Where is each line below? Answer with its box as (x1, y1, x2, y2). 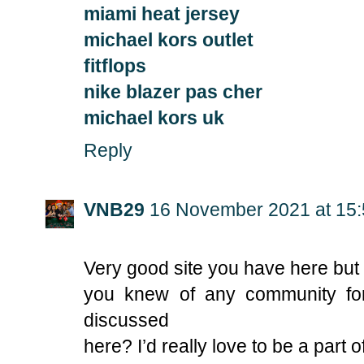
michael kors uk (84, 106, 224, 128)
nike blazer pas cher (84, 80, 262, 102)
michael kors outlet (84, 28, 253, 50)
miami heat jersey (84, 2, 240, 24)
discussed (84, 310, 169, 331)
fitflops (84, 54, 146, 76)
